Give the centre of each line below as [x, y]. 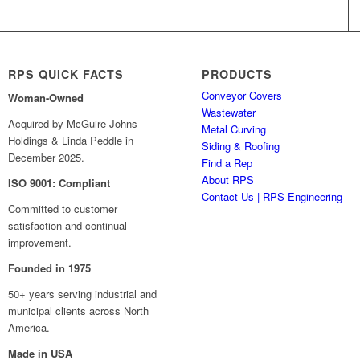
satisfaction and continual [68, 226]
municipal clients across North [79, 311]
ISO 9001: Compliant [59, 183]
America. [29, 328]
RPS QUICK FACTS [66, 74]
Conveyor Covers [242, 95]
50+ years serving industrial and [83, 294]
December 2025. [47, 157]
